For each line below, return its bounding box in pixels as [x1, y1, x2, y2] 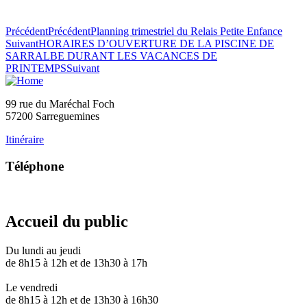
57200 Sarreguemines [5, 110, 99, 123]
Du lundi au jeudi [5, 245, 81, 257]
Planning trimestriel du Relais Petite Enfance [90, 25, 282, 38]
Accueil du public [5, 212, 128, 231]
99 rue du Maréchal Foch [5, 98, 114, 110]
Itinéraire [5, 134, 44, 146]
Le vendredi [5, 282, 58, 294]
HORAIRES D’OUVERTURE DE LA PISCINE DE [38, 38, 274, 50]
